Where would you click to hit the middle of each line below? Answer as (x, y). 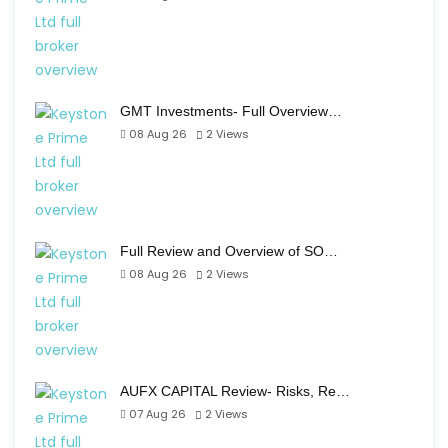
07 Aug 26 (157, 414)
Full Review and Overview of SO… (229, 251)
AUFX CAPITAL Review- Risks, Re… (235, 391)
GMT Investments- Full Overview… (231, 111)
